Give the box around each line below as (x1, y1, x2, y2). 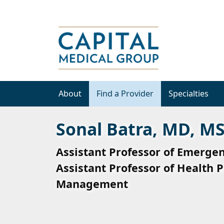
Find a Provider (96, 87, 153, 99)
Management (56, 176, 128, 191)
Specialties (168, 87, 208, 99)
